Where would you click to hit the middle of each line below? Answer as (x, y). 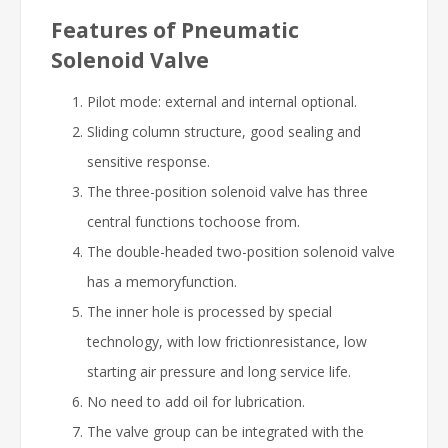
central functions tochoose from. (193, 221)
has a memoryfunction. (162, 281)
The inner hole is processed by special (209, 311)
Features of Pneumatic (175, 29)
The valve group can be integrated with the (225, 431)
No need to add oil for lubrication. (196, 401)
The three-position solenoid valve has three (227, 191)
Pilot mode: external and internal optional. (222, 101)
